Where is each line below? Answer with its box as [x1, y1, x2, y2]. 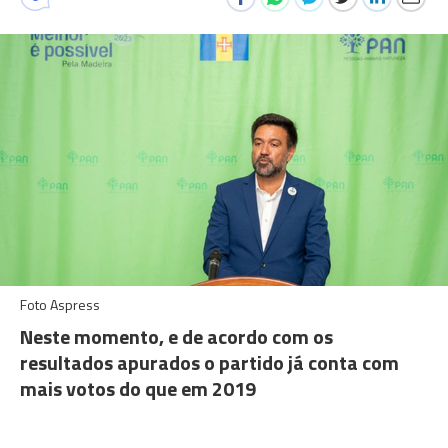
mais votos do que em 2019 [20, 373, 256, 404]
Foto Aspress [20, 294, 100, 315]
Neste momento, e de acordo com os [20, 321, 333, 352]
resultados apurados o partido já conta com [20, 347, 399, 378]
